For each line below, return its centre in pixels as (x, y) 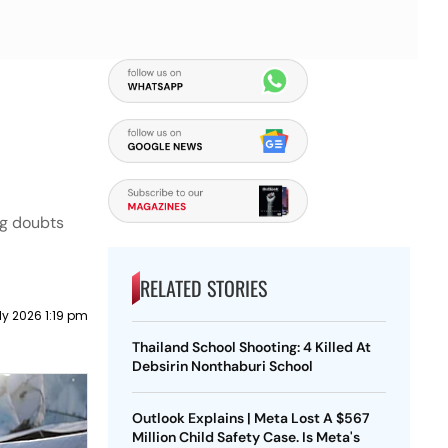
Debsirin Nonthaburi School (222, 366)
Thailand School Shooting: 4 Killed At (251, 347)
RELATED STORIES (203, 288)
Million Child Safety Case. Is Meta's (245, 437)
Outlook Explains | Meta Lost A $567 (250, 418)
